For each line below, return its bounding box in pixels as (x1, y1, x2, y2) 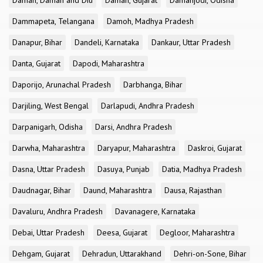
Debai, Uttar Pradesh (12, 227, 85, 238)
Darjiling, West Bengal (12, 100, 89, 111)
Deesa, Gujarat (97, 227, 147, 238)
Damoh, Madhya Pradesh (107, 16, 194, 26)
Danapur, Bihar (12, 37, 62, 48)
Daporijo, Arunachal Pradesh (12, 79, 111, 90)
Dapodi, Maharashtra (73, 58, 144, 69)
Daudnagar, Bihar (12, 185, 71, 195)
